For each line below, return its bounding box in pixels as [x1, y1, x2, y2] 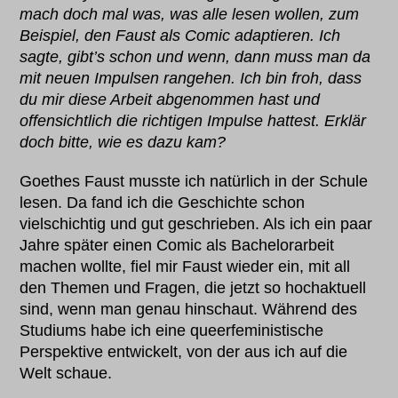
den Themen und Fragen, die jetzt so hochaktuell [20, 279, 367, 298]
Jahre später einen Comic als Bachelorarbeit [20, 236, 335, 255]
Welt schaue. [20, 364, 113, 383]
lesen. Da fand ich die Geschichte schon [20, 194, 306, 212]
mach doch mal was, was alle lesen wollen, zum [20, 5, 360, 24]
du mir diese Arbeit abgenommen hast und [20, 91, 321, 109]
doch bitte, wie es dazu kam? [20, 133, 227, 152]
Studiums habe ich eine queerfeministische [20, 322, 324, 340]
